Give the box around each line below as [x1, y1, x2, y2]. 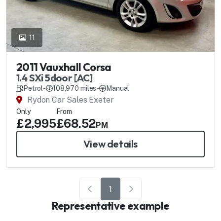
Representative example [51, 199, 170, 213]
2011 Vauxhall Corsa [16, 60, 111, 74]
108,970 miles [53, 84, 97, 93]
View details [83, 138, 138, 150]
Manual [106, 84, 130, 93]
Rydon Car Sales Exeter [27, 95, 114, 105]
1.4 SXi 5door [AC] [16, 72, 93, 84]
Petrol [23, 84, 43, 93]
